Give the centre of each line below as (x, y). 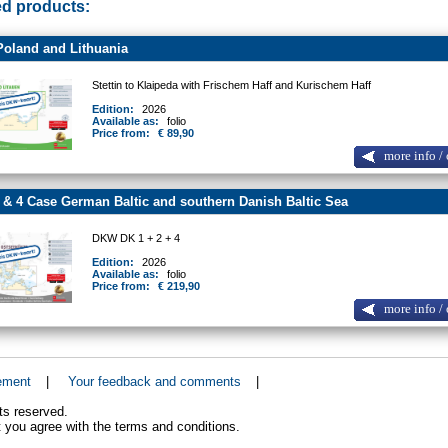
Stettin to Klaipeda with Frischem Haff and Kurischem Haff (233, 85)
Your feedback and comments (154, 381)
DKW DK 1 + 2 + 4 (138, 238)
